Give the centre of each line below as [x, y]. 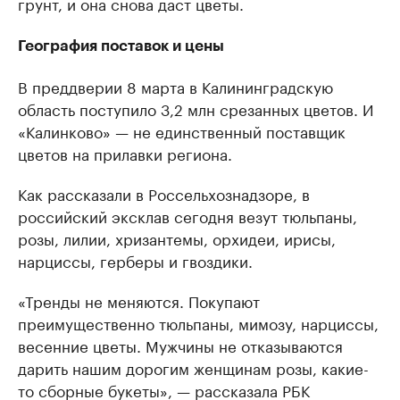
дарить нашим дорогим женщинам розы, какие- [193, 367]
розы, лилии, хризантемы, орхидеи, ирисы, [177, 237]
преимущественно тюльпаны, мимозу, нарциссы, [198, 322]
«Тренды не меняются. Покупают [139, 300]
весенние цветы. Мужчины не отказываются [180, 345]
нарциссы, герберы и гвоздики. [135, 260]
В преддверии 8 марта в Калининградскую [175, 86]
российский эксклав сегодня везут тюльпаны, [187, 215]
